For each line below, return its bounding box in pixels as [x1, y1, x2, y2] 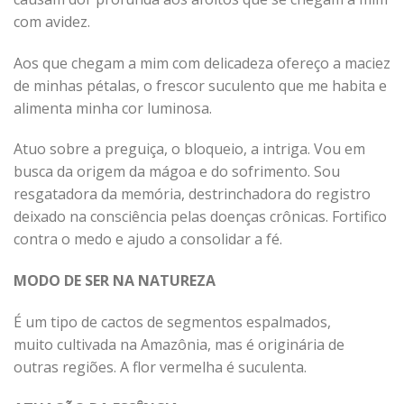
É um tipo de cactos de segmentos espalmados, [14, 311, 331, 332]
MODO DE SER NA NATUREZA [14, 271, 216, 291]
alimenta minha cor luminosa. [14, 97, 212, 118]
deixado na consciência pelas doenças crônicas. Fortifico [14, 207, 387, 227]
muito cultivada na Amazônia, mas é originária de [14, 334, 344, 354]
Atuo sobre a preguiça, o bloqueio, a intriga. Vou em [14, 139, 365, 160]
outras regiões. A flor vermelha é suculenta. [14, 356, 307, 377]
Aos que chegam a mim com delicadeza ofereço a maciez [14, 52, 390, 73]
